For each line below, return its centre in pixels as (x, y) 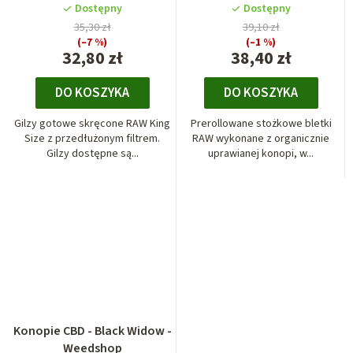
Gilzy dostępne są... (92, 153)
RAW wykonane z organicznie (261, 138)
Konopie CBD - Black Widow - (92, 331)
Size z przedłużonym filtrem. (92, 138)
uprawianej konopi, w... (261, 153)
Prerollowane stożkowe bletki (261, 123)
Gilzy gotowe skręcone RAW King (92, 123)
